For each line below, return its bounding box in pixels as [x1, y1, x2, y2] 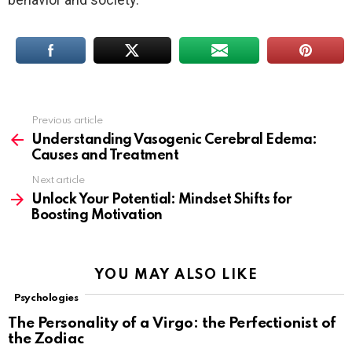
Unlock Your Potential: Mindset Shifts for [31, 192, 292, 207]
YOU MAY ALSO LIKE [93, 268, 258, 283]
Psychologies [14, 293, 79, 304]
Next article [31, 175, 85, 186]
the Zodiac [8, 332, 84, 347]
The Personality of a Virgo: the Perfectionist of [8, 316, 336, 332]
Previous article [31, 115, 103, 126]
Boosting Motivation [31, 208, 163, 223]
